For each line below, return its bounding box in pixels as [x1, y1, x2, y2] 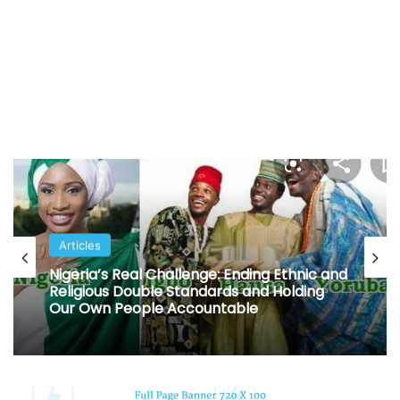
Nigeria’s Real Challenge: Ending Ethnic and [49, 263, 347, 285]
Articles [59, 237, 101, 253]
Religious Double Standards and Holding [49, 280, 324, 302]
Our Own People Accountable [49, 297, 258, 319]
